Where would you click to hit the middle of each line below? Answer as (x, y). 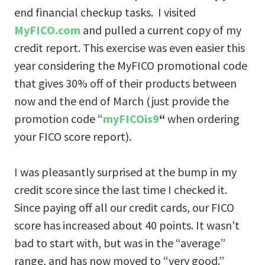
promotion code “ (59, 118)
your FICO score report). (73, 136)
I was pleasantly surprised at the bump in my (125, 172)
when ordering (202, 118)
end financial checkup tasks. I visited (105, 12)
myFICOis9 (131, 118)
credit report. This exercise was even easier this (130, 47)
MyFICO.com (47, 30)
